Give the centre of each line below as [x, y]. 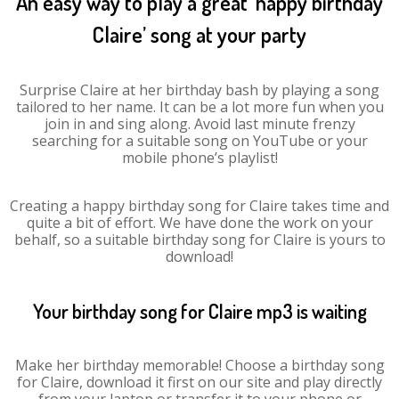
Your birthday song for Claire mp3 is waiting [199, 311]
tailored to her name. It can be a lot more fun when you [199, 107]
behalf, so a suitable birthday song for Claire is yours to [199, 240]
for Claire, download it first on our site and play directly [199, 382]
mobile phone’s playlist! [199, 158]
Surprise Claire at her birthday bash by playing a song [199, 90]
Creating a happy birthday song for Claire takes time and [199, 206]
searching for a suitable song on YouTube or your [199, 141]
